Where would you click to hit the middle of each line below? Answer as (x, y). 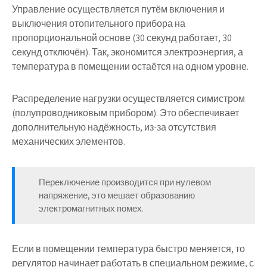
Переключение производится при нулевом (125, 182)
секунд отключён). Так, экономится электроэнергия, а (128, 52)
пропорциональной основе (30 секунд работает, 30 (122, 38)
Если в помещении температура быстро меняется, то (128, 249)
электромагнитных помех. (91, 208)
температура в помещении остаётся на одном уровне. (130, 66)
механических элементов (68, 142)
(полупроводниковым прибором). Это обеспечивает (125, 113)
